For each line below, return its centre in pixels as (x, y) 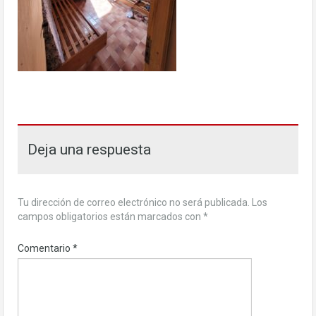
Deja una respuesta (89, 150)
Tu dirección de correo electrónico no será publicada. (134, 202)
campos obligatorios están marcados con (110, 217)
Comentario (45, 248)
